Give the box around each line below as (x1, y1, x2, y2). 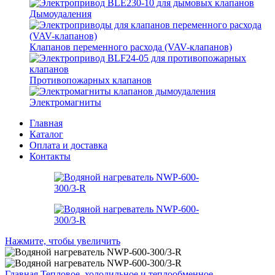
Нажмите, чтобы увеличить (5, 236, 120, 247)
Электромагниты (29, 97, 101, 108)
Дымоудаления (29, 9, 91, 20)
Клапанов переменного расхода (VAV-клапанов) (29, 42, 232, 53)
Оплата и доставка (29, 140, 107, 151)
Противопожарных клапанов (29, 75, 152, 86)
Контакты (29, 151, 71, 162)
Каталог (29, 129, 63, 140)
